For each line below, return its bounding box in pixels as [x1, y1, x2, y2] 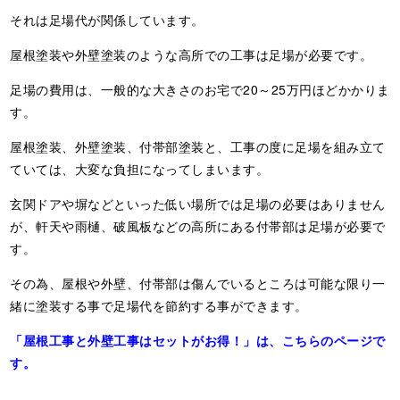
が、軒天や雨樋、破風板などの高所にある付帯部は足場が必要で [10, 217, 386, 236]
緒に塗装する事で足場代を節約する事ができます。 [10, 296, 308, 315]
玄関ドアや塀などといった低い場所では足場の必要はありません [10, 195, 386, 213]
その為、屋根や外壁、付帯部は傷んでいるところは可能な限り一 [10, 274, 386, 293]
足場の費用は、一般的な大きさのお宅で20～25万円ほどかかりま [10, 80, 390, 99]
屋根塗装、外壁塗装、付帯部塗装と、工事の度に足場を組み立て [10, 137, 386, 156]
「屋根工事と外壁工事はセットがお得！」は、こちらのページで [10, 331, 386, 350]
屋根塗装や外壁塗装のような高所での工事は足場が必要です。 [10, 46, 373, 64]
